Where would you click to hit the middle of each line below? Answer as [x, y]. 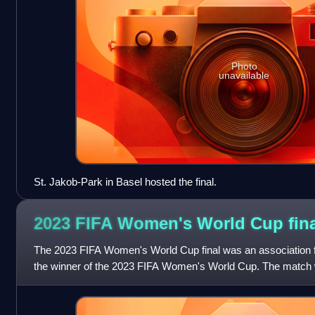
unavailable [244, 75]
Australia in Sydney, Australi [97, 282]
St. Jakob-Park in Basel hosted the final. [125, 181]
